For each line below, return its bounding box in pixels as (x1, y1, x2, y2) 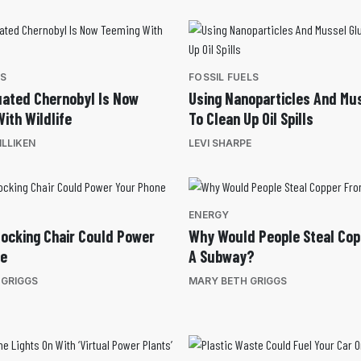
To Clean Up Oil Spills (189, 109, 313, 129)
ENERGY (189, 209, 230, 222)
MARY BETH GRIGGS (189, 275, 287, 288)
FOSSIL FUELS (189, 71, 259, 84)
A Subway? (189, 247, 255, 267)
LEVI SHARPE (189, 137, 251, 150)
